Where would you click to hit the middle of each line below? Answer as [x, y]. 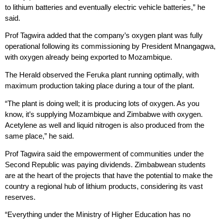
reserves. [20, 197]
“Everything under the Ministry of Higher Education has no [98, 215]
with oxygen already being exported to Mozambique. [89, 57]
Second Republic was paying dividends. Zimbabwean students [105, 164]
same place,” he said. [39, 136]
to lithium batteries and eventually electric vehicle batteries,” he [105, 7]
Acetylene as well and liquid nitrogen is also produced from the [105, 125]
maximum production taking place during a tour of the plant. [100, 86]
